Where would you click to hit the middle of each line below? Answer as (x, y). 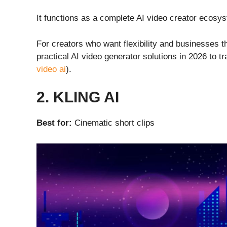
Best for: (54, 123)
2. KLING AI (78, 97)
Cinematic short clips (113, 123)
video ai (51, 69)
